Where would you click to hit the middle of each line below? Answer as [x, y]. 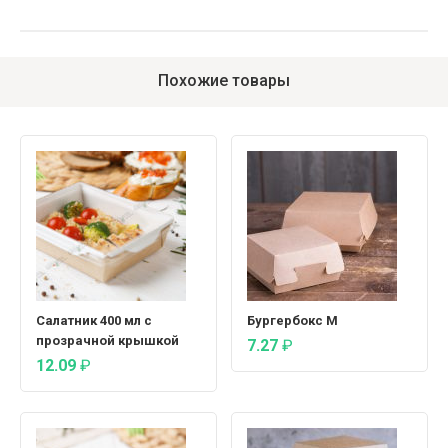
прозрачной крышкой [107, 341]
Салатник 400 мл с [94, 321]
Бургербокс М [292, 321]
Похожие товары [224, 81]
